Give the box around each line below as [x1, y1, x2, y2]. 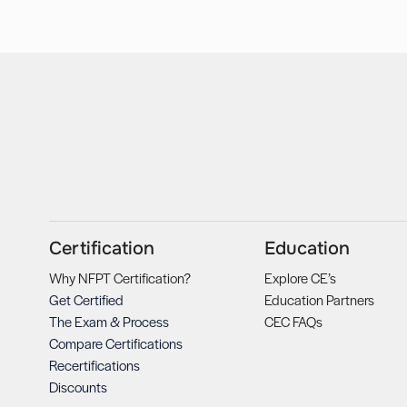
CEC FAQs [263, 312, 323, 332]
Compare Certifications [48, 333, 183, 353]
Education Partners [263, 290, 374, 310]
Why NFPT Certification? [48, 268, 191, 288]
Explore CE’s [263, 268, 336, 288]
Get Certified [48, 290, 124, 310]
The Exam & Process [48, 312, 169, 332]
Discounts [48, 377, 107, 397]
